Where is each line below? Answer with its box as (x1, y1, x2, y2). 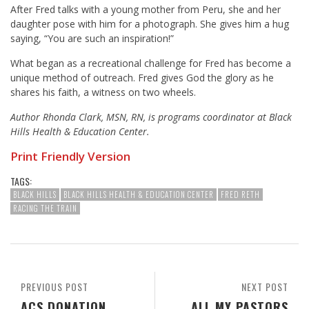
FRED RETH (221, 189, 260, 201)
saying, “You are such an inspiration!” (10, 32, 174, 46)
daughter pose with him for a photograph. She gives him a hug (10, 17, 289, 31)
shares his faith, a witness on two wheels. (10, 86, 196, 99)
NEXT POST (241, 279, 288, 295)
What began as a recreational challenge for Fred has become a (10, 57, 291, 70)
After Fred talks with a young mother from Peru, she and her (10, 3, 281, 17)
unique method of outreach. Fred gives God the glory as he (10, 71, 274, 85)
